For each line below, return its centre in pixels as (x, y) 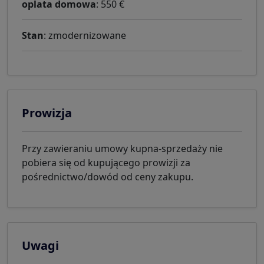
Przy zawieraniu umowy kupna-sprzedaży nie (122, 149)
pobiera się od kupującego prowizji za (106, 163)
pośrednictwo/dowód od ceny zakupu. (108, 177)
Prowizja (47, 113)
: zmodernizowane (85, 36)
